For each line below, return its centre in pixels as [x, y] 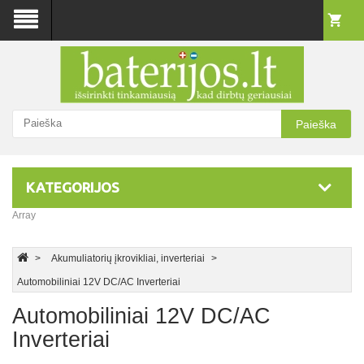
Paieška [316, 124]
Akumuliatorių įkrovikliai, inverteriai [128, 258]
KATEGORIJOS [73, 187]
